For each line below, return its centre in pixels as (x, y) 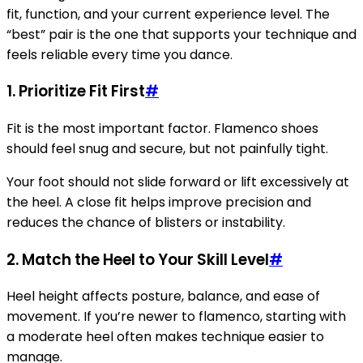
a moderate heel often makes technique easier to (165, 337)
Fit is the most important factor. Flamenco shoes (162, 128)
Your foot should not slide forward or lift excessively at (178, 181)
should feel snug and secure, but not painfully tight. (167, 148)
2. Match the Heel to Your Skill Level (138, 259)
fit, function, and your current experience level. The (168, 14)
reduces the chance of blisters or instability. (146, 222)
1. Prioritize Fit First (76, 92)
